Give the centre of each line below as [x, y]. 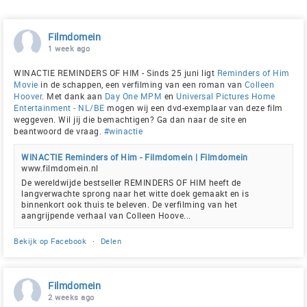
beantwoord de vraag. [59, 131]
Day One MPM [133, 96]
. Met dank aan [73, 96]
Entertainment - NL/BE [59, 108]
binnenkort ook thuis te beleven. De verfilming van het [129, 205]
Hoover [28, 96]
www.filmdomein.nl [60, 168]
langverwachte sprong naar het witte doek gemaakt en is [135, 194]
